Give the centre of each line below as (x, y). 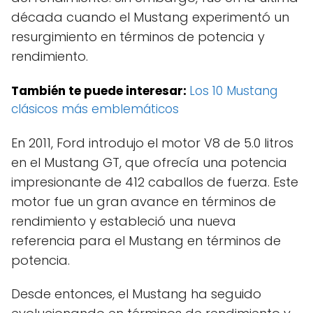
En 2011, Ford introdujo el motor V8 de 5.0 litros (152, 143)
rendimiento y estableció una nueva (124, 221)
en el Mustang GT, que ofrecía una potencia (149, 163)
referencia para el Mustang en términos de (146, 241)
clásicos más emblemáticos (95, 109)
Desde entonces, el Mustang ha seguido (136, 294)
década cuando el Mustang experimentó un (150, 17)
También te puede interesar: (100, 91)
